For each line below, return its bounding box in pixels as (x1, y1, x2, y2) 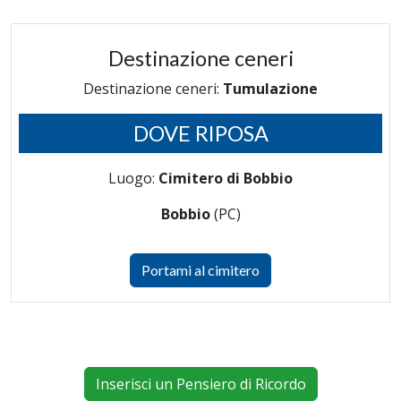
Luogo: (108, 168, 158, 188)
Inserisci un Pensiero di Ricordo (95, 374, 306, 394)
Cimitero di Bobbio (158, 168, 293, 188)
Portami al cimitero (141, 261, 260, 278)
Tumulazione (223, 79, 318, 98)
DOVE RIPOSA (132, 121, 269, 146)
